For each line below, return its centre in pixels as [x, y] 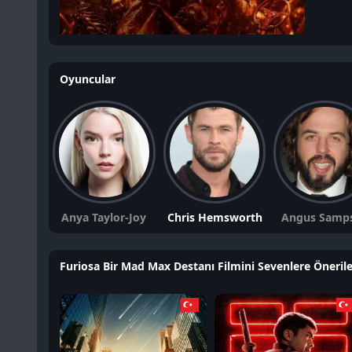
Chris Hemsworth [214, 217]
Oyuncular [88, 79]
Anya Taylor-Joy [104, 217]
